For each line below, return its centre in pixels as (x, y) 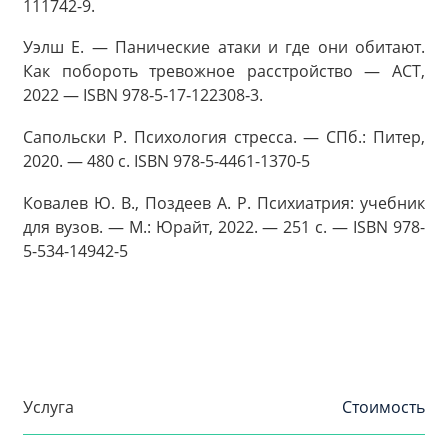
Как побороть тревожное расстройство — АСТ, (224, 71)
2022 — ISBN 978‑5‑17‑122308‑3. (143, 95)
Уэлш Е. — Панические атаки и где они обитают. (224, 47)
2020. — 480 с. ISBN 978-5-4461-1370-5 (166, 161)
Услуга (48, 407)
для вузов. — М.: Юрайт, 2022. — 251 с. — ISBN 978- (224, 226)
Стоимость (383, 407)
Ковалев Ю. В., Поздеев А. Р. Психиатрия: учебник (224, 202)
